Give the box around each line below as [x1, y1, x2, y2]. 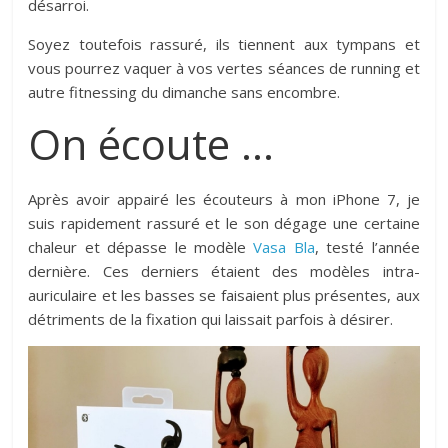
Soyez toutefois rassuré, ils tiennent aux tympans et [28, 33, 420, 54]
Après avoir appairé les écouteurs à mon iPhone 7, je [28, 188, 420, 209]
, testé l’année [314, 236, 420, 257]
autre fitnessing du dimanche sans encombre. [28, 81, 341, 102]
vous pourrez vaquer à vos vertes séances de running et [28, 57, 420, 78]
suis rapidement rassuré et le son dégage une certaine [28, 212, 420, 233]
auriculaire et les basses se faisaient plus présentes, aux [28, 284, 420, 305]
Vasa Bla [253, 236, 315, 257]
